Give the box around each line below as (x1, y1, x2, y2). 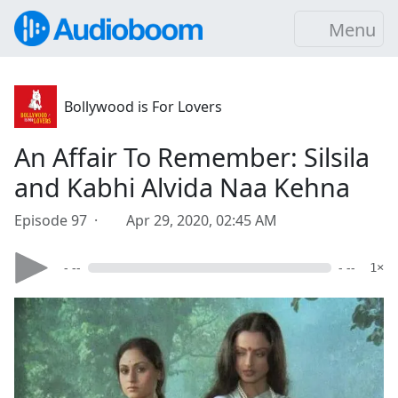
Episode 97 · (14, 211, 105, 230)
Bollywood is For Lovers (64, 97, 222, 116)
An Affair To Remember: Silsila (14, 139, 370, 174)
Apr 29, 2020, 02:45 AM (126, 211, 277, 230)
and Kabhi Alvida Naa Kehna (14, 170, 350, 204)
